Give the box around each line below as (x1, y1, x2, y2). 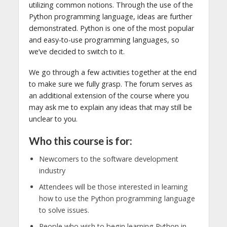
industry (39, 166, 65, 176)
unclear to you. (28, 113, 78, 124)
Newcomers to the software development (39, 154, 178, 164)
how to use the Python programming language (39, 194, 195, 204)
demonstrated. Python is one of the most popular (28, 23, 194, 33)
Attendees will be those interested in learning (39, 182, 188, 192)
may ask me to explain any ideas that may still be (28, 102, 192, 112)
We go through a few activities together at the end (28, 67, 197, 77)
